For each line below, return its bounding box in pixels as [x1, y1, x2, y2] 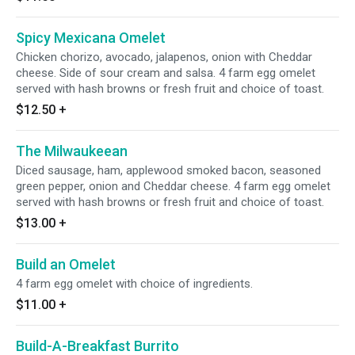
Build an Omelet [16, 256, 116, 273]
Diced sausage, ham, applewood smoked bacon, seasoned [16, 163, 321, 177]
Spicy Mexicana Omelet [16, 29, 166, 46]
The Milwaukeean [16, 143, 128, 159]
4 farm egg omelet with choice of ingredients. [16, 277, 253, 291]
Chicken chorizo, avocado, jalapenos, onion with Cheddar [16, 50, 312, 64]
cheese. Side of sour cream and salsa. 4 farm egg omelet [16, 66, 315, 80]
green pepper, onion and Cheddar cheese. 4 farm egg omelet [16, 179, 330, 193]
